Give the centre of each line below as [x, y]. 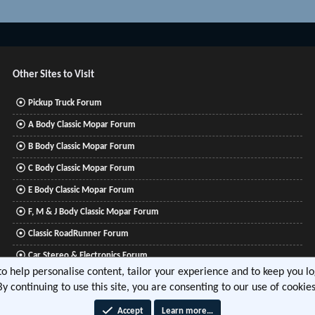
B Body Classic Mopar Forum [82, 147]
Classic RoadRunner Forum [79, 234]
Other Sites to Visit [54, 75]
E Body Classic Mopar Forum [82, 190]
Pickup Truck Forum [65, 103]
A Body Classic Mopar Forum [82, 125]
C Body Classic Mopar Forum [82, 168]
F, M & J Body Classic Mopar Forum [94, 212]
